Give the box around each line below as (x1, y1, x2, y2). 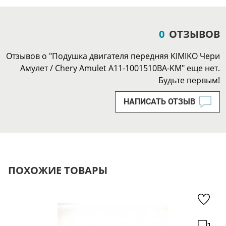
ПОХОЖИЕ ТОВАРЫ (8, 163, 107, 177)
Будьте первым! (158, 75, 220, 86)
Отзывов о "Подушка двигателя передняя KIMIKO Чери (6, 50, 220, 62)
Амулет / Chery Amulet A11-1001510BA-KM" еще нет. (20, 63, 220, 74)
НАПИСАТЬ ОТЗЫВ (124, 97, 195, 106)
